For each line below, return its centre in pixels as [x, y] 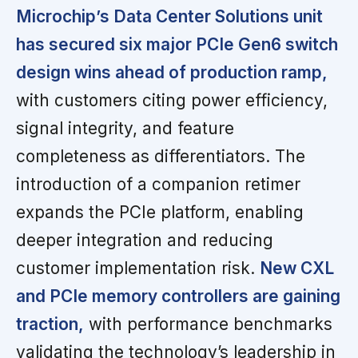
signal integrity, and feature [125, 128]
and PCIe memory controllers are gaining [178, 296]
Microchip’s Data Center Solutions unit [169, 16]
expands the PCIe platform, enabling [160, 212]
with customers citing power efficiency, [172, 100]
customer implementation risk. [138, 268]
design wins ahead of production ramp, [172, 72]
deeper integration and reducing [145, 240]
